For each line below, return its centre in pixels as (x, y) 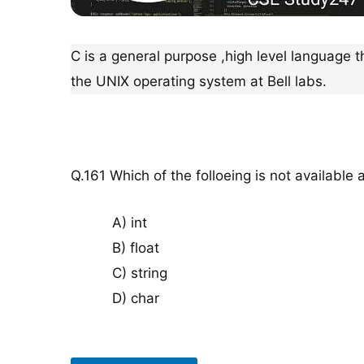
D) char (136, 299)
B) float (136, 248)
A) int (130, 223)
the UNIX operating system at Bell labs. (199, 81)
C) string (140, 273)
